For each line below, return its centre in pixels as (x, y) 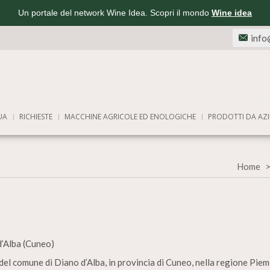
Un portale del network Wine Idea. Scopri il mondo (115, 13)
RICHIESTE (36, 117)
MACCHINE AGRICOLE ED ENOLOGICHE (130, 117)
